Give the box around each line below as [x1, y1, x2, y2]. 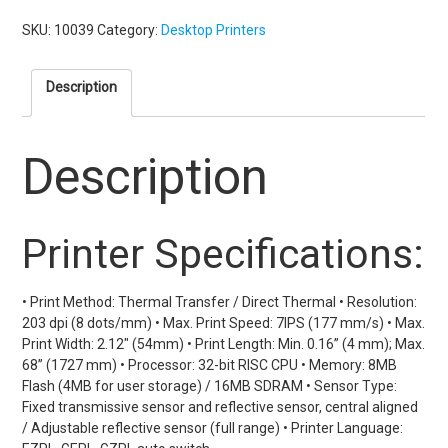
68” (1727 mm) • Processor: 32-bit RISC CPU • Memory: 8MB [22, 356, 398, 373]
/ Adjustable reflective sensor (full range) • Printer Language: [22, 419, 404, 436]
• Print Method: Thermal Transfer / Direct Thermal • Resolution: [22, 293, 418, 310]
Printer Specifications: [22, 229, 425, 278]
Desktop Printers [161, 22, 267, 39]
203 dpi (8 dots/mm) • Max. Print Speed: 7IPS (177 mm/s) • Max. [22, 314, 426, 331]
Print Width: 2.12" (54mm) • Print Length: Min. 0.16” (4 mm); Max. [22, 335, 426, 352]
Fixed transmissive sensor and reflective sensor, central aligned [22, 398, 419, 415]
